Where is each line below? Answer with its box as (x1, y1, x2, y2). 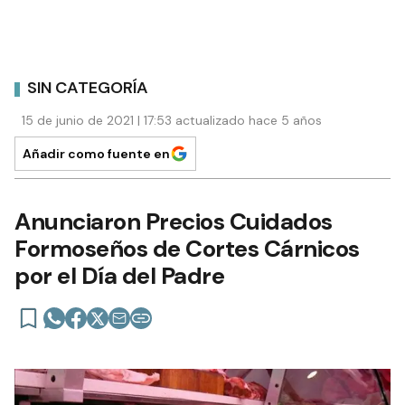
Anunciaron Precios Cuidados (14, 205, 333, 237)
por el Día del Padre (14, 259, 224, 291)
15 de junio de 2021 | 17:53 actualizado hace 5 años (22, 111, 322, 128)
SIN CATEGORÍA (27, 77, 148, 99)
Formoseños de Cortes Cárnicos (14, 232, 360, 264)
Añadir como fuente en (23, 145, 170, 162)
